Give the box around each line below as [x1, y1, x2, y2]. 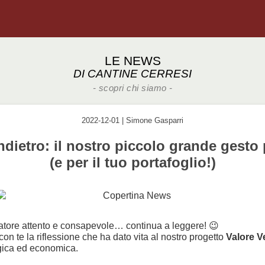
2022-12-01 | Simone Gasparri [82, 116, 183, 125]
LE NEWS [104, 53, 161, 68]
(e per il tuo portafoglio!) [49, 154, 216, 171]
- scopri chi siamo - [92, 83, 173, 93]
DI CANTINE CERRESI [73, 67, 192, 80]
